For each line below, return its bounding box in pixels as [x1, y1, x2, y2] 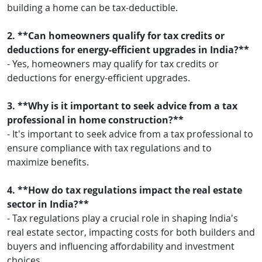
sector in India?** [7, 197, 89, 211]
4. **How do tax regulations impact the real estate [7, 183, 242, 196]
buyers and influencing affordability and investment [7, 239, 235, 253]
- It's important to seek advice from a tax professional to [7, 127, 253, 140]
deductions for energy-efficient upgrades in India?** [7, 43, 249, 56]
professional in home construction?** [7, 113, 184, 126]
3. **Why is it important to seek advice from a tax [7, 99, 237, 112]
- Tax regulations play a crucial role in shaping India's [7, 211, 238, 225]
